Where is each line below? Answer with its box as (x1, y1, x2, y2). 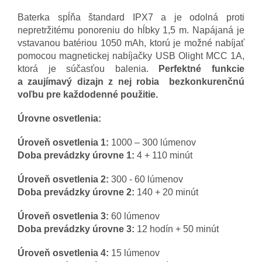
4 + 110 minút (135, 150, 192, 160)
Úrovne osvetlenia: (18, 113, 101, 123)
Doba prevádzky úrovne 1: (18, 150, 135, 160)
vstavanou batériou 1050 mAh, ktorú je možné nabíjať (18, 37, 244, 48)
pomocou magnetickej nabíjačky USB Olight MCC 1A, (18, 50, 244, 61)
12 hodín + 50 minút (135, 223, 219, 234)
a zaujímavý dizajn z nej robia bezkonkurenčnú (18, 76, 244, 87)
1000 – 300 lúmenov (109, 137, 196, 147)
